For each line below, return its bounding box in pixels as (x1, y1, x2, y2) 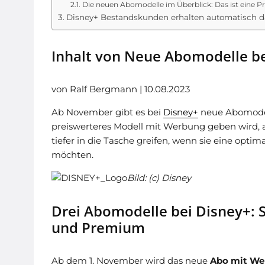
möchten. (51, 149, 93, 160)
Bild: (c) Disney (127, 172, 191, 183)
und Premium (51, 218, 145, 237)
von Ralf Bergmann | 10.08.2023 (51, 83, 190, 95)
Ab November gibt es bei (51, 106, 163, 118)
